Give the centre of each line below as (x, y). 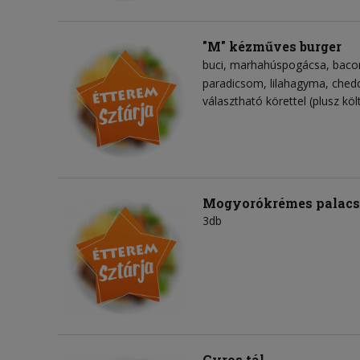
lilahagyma (298, 84)
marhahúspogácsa (278, 65)
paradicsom (233, 84)
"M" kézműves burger (272, 47)
